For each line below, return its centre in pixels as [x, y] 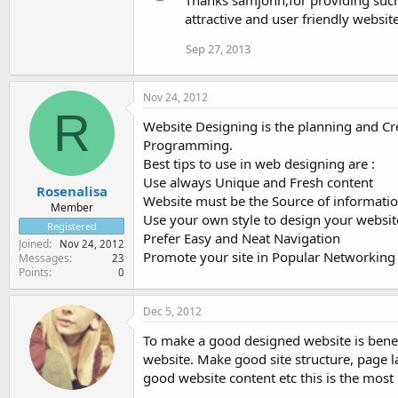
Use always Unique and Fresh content [258, 182]
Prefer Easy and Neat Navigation [242, 238]
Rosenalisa [72, 191]
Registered [72, 226]
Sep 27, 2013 [218, 48]
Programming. [188, 144]
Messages [44, 258]
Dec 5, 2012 [172, 311]
